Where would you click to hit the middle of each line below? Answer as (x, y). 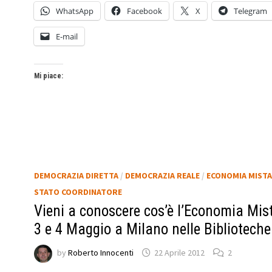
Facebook (144, 11)
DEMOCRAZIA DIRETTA (76, 175)
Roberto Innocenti (100, 253)
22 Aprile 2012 (179, 253)
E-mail (66, 36)
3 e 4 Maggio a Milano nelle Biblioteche (152, 229)
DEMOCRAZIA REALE (162, 175)
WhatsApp (74, 11)
